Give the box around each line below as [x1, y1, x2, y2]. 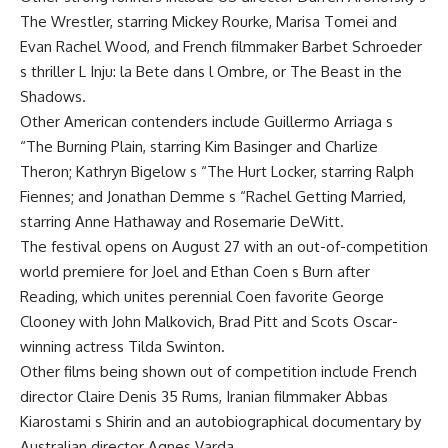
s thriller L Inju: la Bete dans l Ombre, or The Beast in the [20, 62, 402, 81]
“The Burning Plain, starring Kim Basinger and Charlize [20, 137, 378, 156]
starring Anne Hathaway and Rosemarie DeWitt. [20, 212, 344, 231]
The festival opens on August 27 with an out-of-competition [20, 237, 428, 256]
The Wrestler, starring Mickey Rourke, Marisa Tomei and [20, 12, 397, 31]
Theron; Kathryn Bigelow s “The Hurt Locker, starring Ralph [20, 162, 414, 181]
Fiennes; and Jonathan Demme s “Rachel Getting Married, [20, 187, 406, 206]
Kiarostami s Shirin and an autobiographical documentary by [20, 412, 421, 431]
